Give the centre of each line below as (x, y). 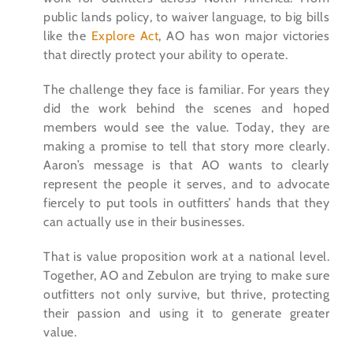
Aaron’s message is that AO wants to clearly (186, 165)
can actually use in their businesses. (144, 222)
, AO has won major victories (244, 36)
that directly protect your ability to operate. (165, 55)
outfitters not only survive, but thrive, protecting (186, 295)
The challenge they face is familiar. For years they (186, 90)
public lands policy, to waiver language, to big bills (186, 17)
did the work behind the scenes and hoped (186, 109)
